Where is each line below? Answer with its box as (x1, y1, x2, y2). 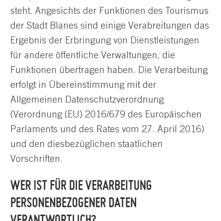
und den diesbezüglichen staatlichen (10, 140, 163, 149)
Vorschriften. (10, 154, 63, 164)
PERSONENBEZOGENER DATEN (10, 194, 137, 210)
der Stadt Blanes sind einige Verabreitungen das (10, 21, 209, 31)
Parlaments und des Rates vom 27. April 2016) (10, 125, 204, 135)
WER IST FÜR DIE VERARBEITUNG (10, 177, 152, 193)
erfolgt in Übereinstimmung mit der (10, 80, 156, 90)
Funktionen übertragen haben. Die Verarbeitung (10, 66, 208, 75)
